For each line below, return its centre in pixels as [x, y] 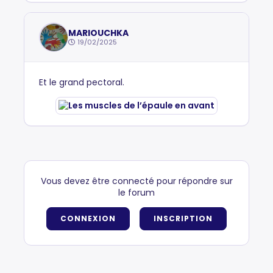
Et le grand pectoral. [82, 82]
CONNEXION [88, 218]
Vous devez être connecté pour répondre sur [136, 181]
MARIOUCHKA [98, 33]
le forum [136, 193]
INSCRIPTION [183, 218]
